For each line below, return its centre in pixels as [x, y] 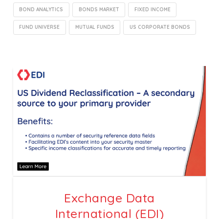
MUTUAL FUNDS [95, 27]
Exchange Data [109, 197]
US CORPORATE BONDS [160, 27]
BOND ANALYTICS [41, 10]
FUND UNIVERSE [40, 27]
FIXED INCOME [152, 10]
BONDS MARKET [99, 10]
